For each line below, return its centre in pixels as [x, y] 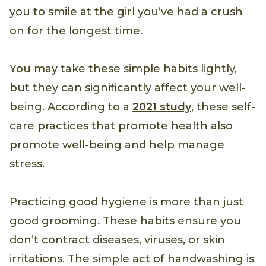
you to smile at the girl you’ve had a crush [126, 12]
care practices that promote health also [121, 126]
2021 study [162, 107]
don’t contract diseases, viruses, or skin [117, 240]
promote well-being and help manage [117, 145]
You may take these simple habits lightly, [123, 69]
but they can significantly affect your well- [128, 88]
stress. [27, 164]
